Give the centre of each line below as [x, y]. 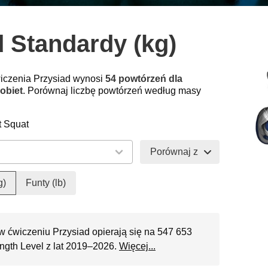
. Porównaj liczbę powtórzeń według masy [112, 90]
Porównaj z [174, 151]
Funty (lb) [46, 182]
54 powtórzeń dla [144, 78]
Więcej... [137, 246]
